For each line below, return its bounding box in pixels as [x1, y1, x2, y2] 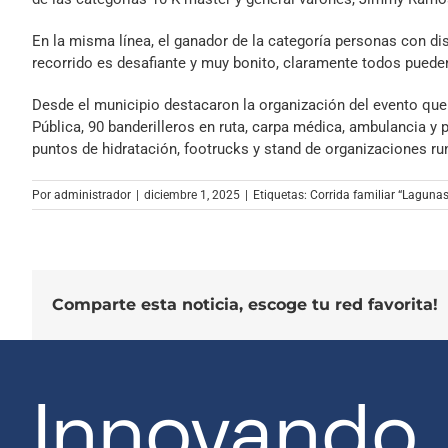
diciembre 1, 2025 [144, 187, 240, 202]
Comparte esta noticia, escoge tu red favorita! [52, 294, 438, 314]
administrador [54, 187, 131, 202]
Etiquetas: [253, 187, 310, 202]
